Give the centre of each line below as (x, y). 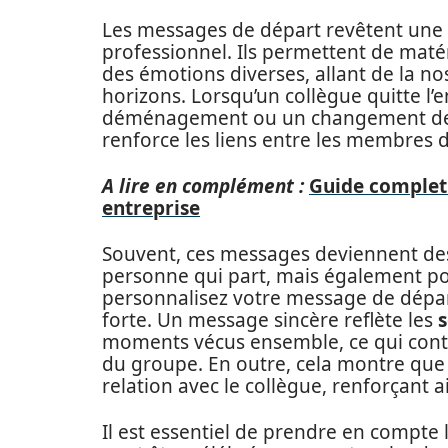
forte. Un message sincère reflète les (270, 320)
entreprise (151, 208)
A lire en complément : (203, 186)
